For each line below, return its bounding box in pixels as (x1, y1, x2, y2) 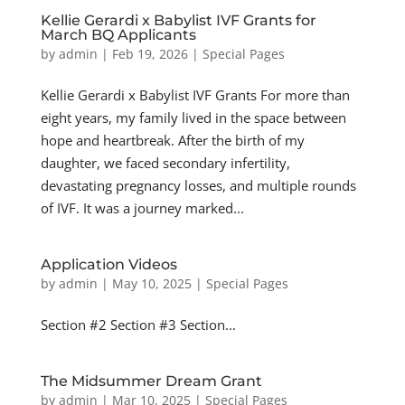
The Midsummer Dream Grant (40, 372, 262, 390)
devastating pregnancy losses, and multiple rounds (40, 176, 356, 194)
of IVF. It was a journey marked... (40, 199, 244, 217)
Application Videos (40, 256, 177, 273)
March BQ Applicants (40, 26, 196, 43)
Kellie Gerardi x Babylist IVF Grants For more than (40, 86, 350, 104)
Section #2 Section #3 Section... (40, 316, 236, 334)
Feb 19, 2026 (111, 45, 188, 62)
